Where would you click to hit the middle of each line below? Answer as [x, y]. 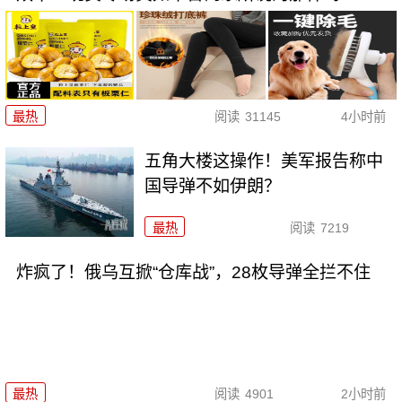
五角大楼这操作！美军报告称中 [264, 161]
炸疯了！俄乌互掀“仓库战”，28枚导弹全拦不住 [193, 272]
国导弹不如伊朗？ [213, 186]
